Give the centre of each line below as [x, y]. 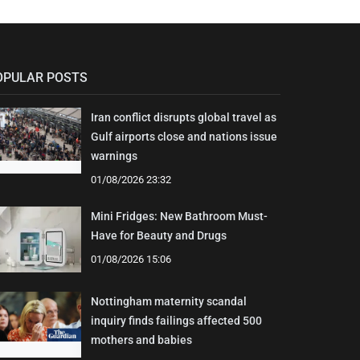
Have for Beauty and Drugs [158, 235]
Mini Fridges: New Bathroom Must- [179, 216]
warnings [114, 155]
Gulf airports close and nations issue [184, 136]
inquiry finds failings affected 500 [176, 320]
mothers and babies [141, 340]
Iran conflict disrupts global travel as [183, 117]
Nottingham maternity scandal [168, 301]
